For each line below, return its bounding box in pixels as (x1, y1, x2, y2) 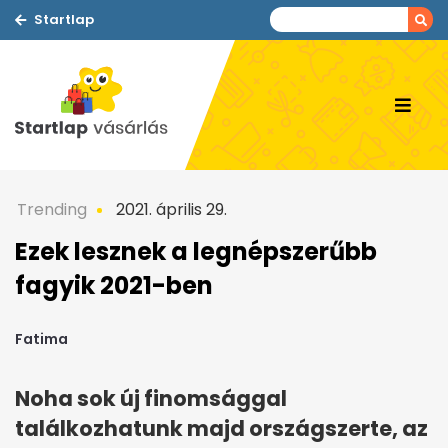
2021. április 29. (112, 198, 227, 221)
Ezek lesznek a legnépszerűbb (15, 235, 377, 268)
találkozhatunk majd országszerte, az (15, 414, 428, 444)
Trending (17, 198, 87, 221)
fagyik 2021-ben (15, 269, 213, 302)
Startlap (34, 10, 94, 29)
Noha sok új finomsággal (15, 384, 287, 414)
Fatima (15, 329, 68, 350)
